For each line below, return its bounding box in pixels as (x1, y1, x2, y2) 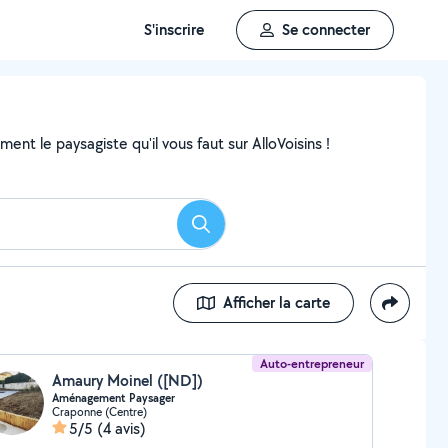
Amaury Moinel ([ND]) (51, 370, 203, 391)
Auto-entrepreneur (260, 355, 365, 372)
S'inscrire (144, 19, 204, 40)
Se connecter (282, 19, 370, 40)
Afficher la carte (223, 292, 330, 313)
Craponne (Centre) (51, 404, 147, 419)
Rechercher (199, 219, 275, 241)
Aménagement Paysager (51, 390, 175, 406)
